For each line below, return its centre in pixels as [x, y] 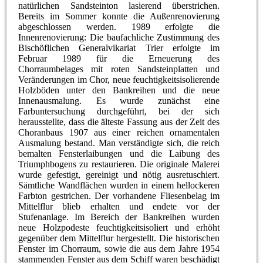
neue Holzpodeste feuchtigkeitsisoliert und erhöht [119, 227]
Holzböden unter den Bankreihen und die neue [119, 90]
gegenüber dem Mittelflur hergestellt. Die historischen [119, 238]
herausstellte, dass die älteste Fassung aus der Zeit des [119, 122]
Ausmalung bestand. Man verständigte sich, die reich [119, 143]
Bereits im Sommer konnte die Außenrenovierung [119, 16]
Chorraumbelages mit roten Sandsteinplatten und [119, 69]
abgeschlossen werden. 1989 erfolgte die [119, 26]
